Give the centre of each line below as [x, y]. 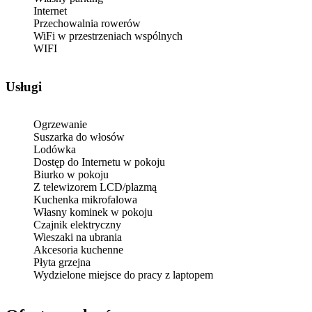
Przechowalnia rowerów [87, 23]
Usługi [29, 86]
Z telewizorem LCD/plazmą [95, 187]
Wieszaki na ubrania [78, 237]
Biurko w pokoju [71, 175]
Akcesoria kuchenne [78, 250]
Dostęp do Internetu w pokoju [99, 162]
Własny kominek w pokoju [93, 212]
